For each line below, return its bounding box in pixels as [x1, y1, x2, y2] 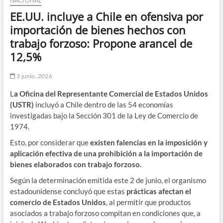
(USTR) [9, 100, 34, 109]
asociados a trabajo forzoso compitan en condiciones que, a [9, 208, 201, 218]
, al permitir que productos [106, 197, 191, 207]
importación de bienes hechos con [9, 22, 186, 37]
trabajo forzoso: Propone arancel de [9, 35, 192, 51]
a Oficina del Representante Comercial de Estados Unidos [13, 89, 208, 98]
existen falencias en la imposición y [90, 137, 208, 147]
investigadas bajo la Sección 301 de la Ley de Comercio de [9, 111, 198, 120]
